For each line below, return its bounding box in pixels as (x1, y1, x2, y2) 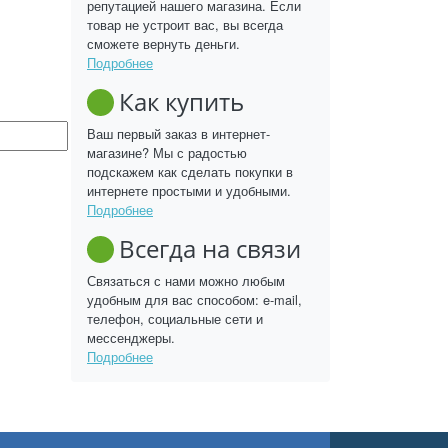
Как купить (119, 85, 244, 118)
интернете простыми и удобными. (87, 181, 291, 200)
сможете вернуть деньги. (87, 34, 240, 53)
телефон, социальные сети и (87, 309, 263, 328)
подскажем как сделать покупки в (87, 162, 293, 181)
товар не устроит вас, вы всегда (87, 15, 283, 34)
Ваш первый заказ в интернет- (87, 124, 270, 143)
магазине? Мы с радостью (87, 143, 247, 162)
